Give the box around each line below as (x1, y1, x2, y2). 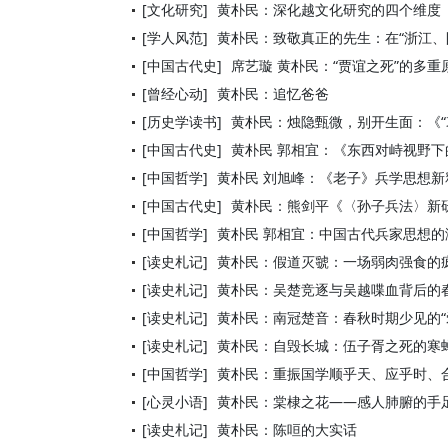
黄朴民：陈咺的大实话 (217, 420, 357, 439)
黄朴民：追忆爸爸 (217, 84, 329, 103)
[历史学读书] (142, 112, 222, 131)
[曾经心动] (142, 84, 208, 103)
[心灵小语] (142, 392, 208, 411)
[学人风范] (142, 28, 208, 47)
